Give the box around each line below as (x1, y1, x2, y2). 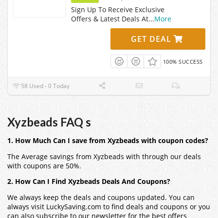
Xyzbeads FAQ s (7, 115, 91, 129)
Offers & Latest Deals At (71, 14, 148, 23)
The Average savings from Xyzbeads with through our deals (7, 152, 201, 161)
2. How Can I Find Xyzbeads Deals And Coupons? (7, 177, 170, 186)
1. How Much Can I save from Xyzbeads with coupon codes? (7, 136, 208, 145)
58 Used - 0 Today (19, 82, 70, 91)
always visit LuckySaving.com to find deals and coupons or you (7, 202, 210, 211)
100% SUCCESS (163, 57, 203, 65)
